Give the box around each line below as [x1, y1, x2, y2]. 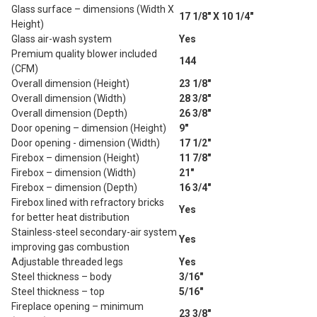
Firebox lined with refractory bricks [11, 196, 164, 208]
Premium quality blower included [11, 47, 157, 59]
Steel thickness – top [11, 285, 105, 297]
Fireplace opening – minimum [11, 300, 144, 312]
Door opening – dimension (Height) [11, 122, 166, 134]
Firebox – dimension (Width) [11, 166, 136, 178]
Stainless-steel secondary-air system [11, 226, 177, 238]
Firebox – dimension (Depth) [11, 181, 137, 193]
